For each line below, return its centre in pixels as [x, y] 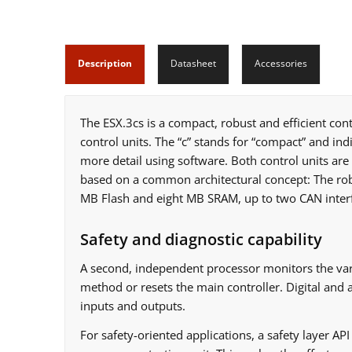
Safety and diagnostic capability [201, 240]
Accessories [281, 63]
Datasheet [193, 63]
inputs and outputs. [133, 306]
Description [105, 63]
